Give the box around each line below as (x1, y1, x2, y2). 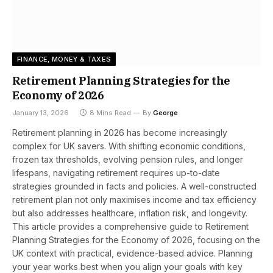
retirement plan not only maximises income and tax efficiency (12, 194, 257, 205)
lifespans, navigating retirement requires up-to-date (12, 167, 220, 178)
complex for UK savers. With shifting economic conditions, (12, 140, 246, 151)
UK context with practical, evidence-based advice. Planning (12, 247, 252, 258)
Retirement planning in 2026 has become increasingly (12, 127, 227, 138)
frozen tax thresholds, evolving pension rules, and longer (12, 154, 243, 165)
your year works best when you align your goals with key (12, 261, 243, 272)
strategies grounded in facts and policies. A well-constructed (12, 180, 257, 191)
